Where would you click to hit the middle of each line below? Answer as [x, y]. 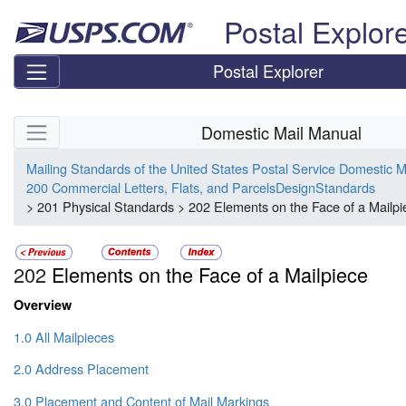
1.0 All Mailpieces [64, 337]
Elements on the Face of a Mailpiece [207, 274]
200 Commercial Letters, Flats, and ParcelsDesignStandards [201, 188]
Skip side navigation [71, 126]
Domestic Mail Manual [282, 132]
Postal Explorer [269, 71]
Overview [43, 304]
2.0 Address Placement [81, 369]
